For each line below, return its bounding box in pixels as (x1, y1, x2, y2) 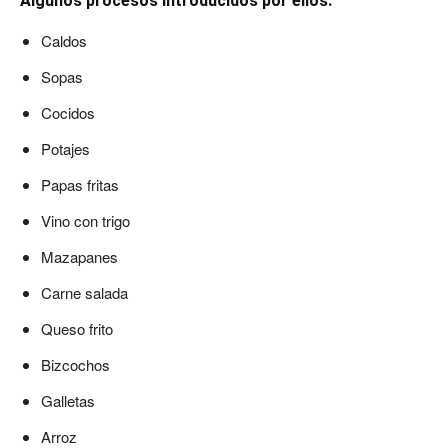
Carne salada (41, 282, 128, 303)
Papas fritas (41, 174, 119, 195)
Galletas (41, 390, 95, 411)
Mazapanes (41, 246, 118, 267)
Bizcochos (41, 354, 110, 375)
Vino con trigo (41, 210, 130, 231)
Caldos (41, 30, 87, 51)
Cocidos (41, 102, 95, 123)
